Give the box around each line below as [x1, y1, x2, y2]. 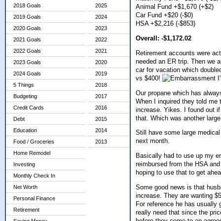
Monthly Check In [13, 173, 55, 179]
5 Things [13, 82, 34, 88]
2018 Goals [13, 2, 41, 8]
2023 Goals [13, 59, 41, 65]
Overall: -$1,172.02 [136, 34, 191, 42]
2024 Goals [13, 71, 41, 76]
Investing [13, 161, 35, 167]
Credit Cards [13, 105, 44, 110]
